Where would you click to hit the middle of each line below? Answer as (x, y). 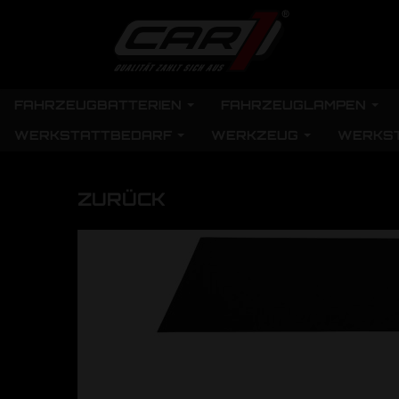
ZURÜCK (122, 199)
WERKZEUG (256, 135)
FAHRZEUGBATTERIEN (100, 105)
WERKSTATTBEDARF (95, 135)
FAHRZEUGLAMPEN (295, 105)
